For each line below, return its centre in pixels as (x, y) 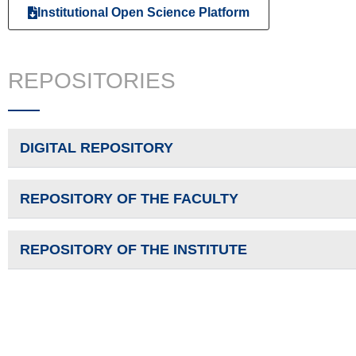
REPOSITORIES (92, 81)
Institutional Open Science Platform (143, 13)
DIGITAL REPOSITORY (97, 148)
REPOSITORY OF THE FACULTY (129, 199)
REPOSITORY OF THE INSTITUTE (133, 250)
